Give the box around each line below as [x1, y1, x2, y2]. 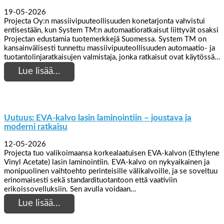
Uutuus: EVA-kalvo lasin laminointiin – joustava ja [4, 113, 191, 122]
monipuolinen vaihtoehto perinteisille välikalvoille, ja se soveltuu [4, 167, 217, 175]
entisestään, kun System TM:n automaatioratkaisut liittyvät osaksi [4, 26, 218, 34]
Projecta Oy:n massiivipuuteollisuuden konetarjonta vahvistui [4, 17, 205, 25]
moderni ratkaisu [4, 122, 67, 131]
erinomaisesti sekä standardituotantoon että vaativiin [4, 176, 177, 184]
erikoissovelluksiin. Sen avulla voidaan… [4, 185, 136, 193]
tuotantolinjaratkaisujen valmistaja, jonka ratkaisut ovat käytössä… [4, 53, 220, 61]
